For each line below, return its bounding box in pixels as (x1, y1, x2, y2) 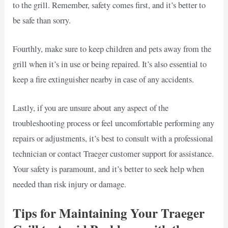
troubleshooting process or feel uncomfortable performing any (13, 118, 215, 129)
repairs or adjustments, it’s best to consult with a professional (13, 133, 214, 145)
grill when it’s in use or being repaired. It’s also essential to (13, 58, 207, 70)
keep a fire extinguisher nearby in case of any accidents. (13, 73, 194, 85)
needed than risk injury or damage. (13, 179, 127, 190)
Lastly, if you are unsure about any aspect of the (13, 102, 169, 114)
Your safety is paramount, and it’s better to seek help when (13, 163, 205, 175)
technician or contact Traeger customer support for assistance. (13, 148, 214, 160)
